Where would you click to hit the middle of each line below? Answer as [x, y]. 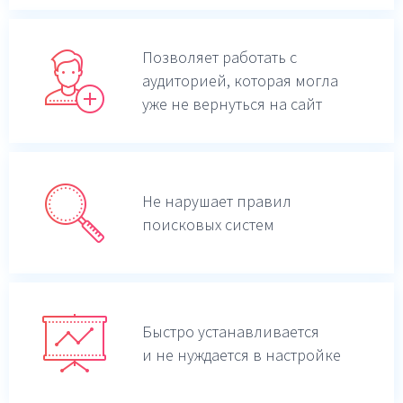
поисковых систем [208, 224]
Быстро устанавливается [231, 331]
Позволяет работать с [219, 57]
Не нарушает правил [217, 201]
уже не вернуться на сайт [232, 104]
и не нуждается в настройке [242, 354]
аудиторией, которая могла [240, 81]
